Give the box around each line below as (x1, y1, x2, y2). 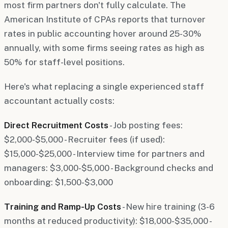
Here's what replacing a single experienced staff (4, 81, 204, 92)
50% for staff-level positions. (4, 56, 125, 67)
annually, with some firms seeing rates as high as (4, 42, 205, 53)
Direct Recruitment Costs (4, 120, 108, 130)
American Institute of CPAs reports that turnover (4, 14, 206, 24)
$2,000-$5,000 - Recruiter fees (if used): (4, 134, 165, 145)
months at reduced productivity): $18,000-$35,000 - (4, 215, 211, 226)
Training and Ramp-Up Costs (4, 201, 121, 212)
